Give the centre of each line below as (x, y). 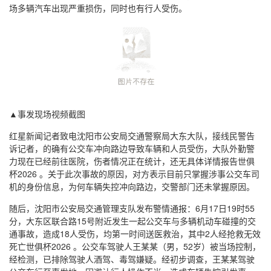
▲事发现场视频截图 (47, 114)
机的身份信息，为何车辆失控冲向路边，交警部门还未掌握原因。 (132, 187)
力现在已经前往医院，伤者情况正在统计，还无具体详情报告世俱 (132, 161)
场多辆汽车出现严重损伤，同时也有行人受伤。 (98, 8)
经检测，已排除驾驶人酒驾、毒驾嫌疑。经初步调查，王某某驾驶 (132, 259)
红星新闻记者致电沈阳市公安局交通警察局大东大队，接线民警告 (132, 136)
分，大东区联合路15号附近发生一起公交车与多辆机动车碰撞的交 (132, 221)
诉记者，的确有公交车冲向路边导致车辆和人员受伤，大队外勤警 (132, 149)
